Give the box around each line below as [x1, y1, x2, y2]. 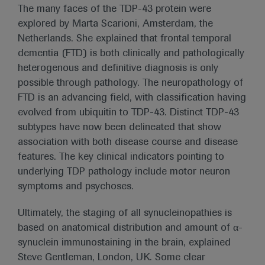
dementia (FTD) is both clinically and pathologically [18, 49, 244, 59]
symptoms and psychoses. [18, 182, 134, 192]
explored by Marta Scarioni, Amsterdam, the [18, 19, 213, 30]
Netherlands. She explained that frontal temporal [18, 34, 231, 44]
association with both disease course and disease [18, 137, 238, 148]
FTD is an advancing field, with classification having [18, 93, 246, 104]
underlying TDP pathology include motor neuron [18, 167, 230, 177]
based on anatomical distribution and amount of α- [18, 223, 243, 234]
